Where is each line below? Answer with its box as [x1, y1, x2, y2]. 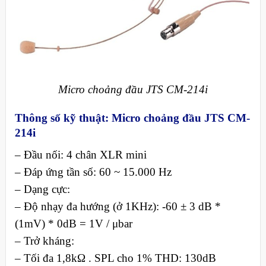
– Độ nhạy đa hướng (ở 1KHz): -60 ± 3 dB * [14, 199, 221, 213]
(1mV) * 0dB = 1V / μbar [14, 217, 132, 230]
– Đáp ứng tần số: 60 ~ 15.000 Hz [14, 165, 172, 178]
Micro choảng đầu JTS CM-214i [58, 83, 208, 96]
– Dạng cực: [14, 182, 70, 195]
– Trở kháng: [14, 234, 74, 247]
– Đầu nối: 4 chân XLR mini [14, 148, 147, 161]
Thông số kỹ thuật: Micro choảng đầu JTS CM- [14, 112, 250, 125]
